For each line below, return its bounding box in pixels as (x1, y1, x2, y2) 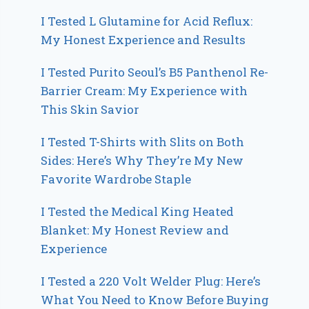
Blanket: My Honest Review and (41, 222, 230, 239)
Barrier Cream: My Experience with (41, 83, 248, 99)
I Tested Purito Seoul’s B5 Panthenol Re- (41, 64, 269, 81)
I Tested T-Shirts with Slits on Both (41, 134, 245, 150)
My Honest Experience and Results (41, 32, 246, 48)
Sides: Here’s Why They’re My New (41, 152, 244, 169)
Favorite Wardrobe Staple (41, 171, 192, 188)
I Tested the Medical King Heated (41, 203, 235, 220)
